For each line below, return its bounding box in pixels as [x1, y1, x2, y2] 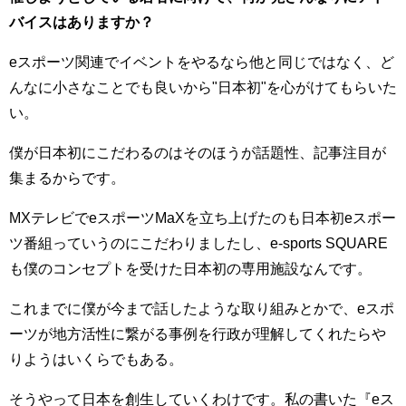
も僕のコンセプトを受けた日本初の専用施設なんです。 [9, 261, 372, 275]
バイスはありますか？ [9, 14, 154, 29]
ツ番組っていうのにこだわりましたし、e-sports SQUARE [9, 236, 388, 250]
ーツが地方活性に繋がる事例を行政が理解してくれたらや [9, 326, 386, 341]
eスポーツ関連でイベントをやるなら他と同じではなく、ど [9, 54, 394, 69]
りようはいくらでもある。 [9, 352, 183, 366]
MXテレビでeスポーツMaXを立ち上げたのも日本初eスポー [9, 210, 396, 225]
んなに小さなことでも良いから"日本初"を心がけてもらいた [9, 80, 397, 94]
